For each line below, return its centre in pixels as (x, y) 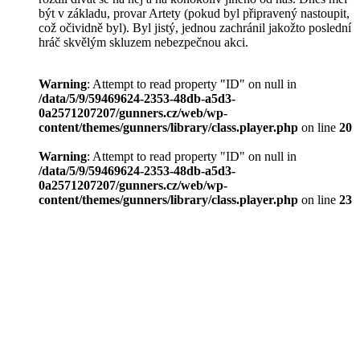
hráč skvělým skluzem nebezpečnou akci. (143, 43)
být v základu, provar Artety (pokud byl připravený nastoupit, (194, 14)
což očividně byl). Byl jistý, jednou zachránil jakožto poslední (195, 28)
